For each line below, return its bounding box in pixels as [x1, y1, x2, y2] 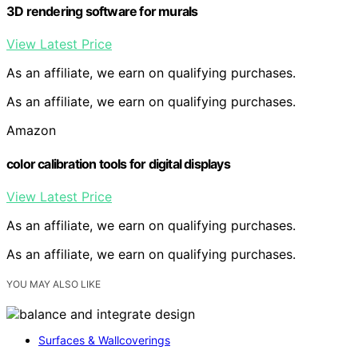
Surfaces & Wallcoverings [38, 333, 170, 347]
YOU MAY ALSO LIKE [6, 277, 101, 290]
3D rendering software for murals [6, 3, 198, 20]
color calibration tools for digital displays [6, 155, 230, 172]
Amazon [6, 122, 56, 139]
